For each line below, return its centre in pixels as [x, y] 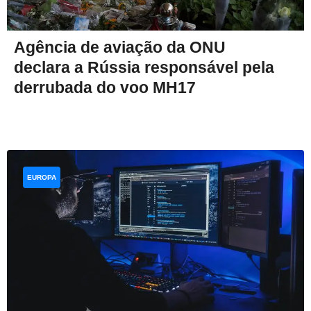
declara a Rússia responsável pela [144, 68]
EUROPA [42, 178]
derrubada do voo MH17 [105, 88]
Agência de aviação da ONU [120, 48]
